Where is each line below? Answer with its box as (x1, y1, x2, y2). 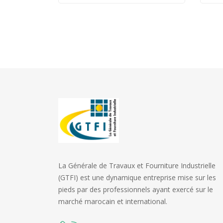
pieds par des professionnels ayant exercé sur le (58, 185, 213, 195)
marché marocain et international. (58, 197, 167, 207)
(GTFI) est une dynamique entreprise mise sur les (58, 173, 216, 183)
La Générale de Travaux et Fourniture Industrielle (58, 161, 216, 171)
